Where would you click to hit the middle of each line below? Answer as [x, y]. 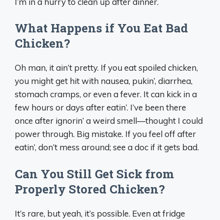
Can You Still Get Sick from [94, 174]
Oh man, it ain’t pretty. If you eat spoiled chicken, [106, 68]
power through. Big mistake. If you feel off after [105, 134]
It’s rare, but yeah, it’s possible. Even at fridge [100, 213]
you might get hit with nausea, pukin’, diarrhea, [104, 81]
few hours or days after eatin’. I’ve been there [100, 107]
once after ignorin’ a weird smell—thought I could [109, 121]
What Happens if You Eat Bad [101, 28]
